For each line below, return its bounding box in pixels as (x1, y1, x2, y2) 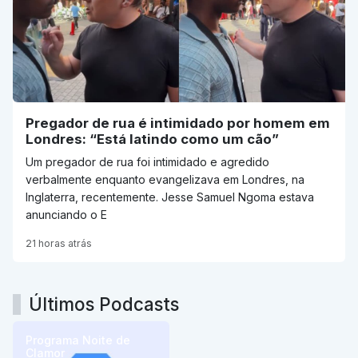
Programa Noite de (26, 333, 130, 348)
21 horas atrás (26, 237, 92, 250)
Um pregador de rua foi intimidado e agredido (26, 155, 269, 169)
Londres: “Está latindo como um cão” (26, 131, 279, 148)
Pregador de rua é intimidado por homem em (26, 115, 330, 132)
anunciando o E (26, 208, 107, 222)
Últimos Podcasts (29, 293, 179, 316)
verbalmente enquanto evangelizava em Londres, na (26, 173, 304, 187)
